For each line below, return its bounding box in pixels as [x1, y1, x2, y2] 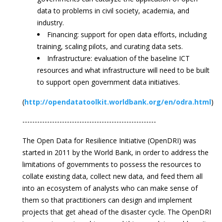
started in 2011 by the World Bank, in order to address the [22, 148, 209, 157]
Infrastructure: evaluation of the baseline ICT [47, 54, 190, 63]
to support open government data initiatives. [37, 77, 180, 87]
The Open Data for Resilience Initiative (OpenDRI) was [22, 136, 196, 145]
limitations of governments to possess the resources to [22, 160, 201, 169]
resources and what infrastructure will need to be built [37, 65, 210, 75]
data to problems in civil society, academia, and [37, 6, 189, 15]
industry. [37, 18, 64, 27]
